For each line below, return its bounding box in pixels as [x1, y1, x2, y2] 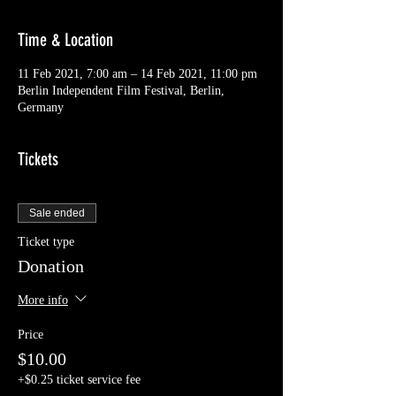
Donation [18, 256, 84, 277]
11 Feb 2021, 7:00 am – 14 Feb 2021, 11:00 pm [18, 67, 257, 81]
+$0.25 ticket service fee [18, 373, 141, 387]
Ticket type [18, 235, 74, 249]
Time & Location [18, 29, 113, 51]
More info [18, 293, 68, 307]
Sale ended [29, 207, 85, 220]
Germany [18, 101, 64, 115]
